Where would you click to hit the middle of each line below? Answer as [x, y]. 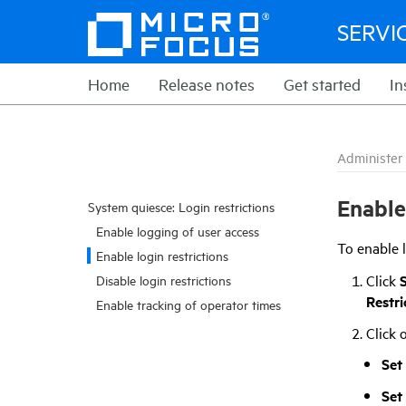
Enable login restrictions [162, 255]
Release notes [207, 84]
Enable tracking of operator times [188, 304]
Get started [322, 84]
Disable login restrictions [164, 280]
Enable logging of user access [178, 231]
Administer [370, 157]
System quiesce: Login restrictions [181, 206]
